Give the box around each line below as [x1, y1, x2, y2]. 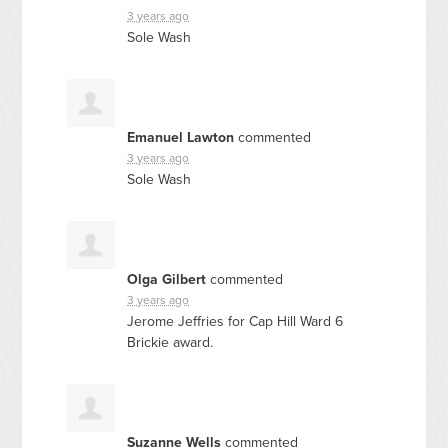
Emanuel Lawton [127, 128, 235, 146]
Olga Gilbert [127, 270, 207, 288]
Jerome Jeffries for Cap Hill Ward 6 [127, 312, 344, 330]
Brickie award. [127, 333, 214, 351]
